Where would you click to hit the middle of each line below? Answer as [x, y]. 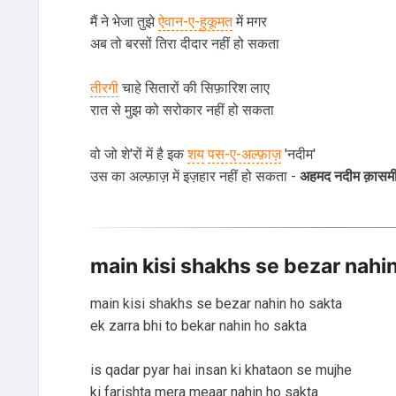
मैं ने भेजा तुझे [124, 22]
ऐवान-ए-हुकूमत [195, 22]
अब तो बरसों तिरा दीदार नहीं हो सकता [184, 44]
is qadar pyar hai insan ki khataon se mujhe [221, 369]
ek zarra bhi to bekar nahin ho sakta [198, 325]
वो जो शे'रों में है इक [138, 155]
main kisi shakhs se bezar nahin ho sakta [216, 303]
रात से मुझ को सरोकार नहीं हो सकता [182, 110]
